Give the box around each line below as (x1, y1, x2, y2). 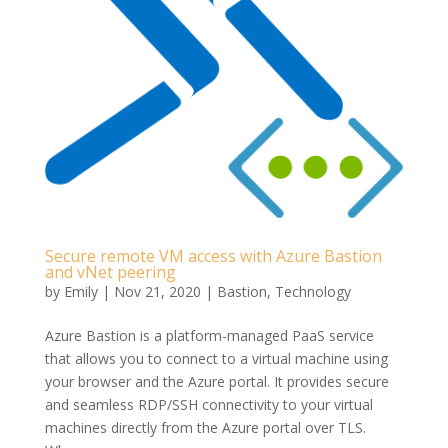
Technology (274, 282, 351, 302)
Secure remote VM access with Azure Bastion (44, 245, 382, 268)
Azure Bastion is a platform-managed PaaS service (44, 326, 374, 346)
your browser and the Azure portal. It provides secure (44, 372, 389, 392)
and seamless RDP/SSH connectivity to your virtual (44, 395, 373, 415)
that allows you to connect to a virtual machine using (44, 349, 388, 369)
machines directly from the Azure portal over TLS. (44, 418, 366, 438)
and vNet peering (44, 261, 176, 284)
